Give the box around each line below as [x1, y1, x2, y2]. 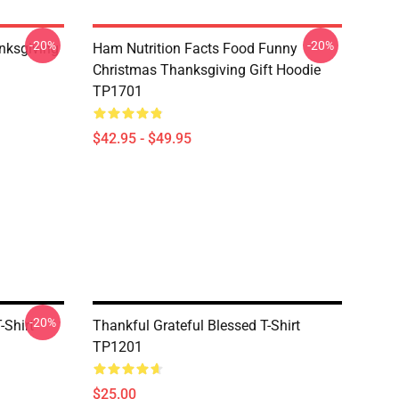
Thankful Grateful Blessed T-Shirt [93, 317, 300, 334]
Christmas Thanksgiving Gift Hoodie [93, 61, 321, 78]
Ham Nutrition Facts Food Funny [93, 40, 297, 57]
